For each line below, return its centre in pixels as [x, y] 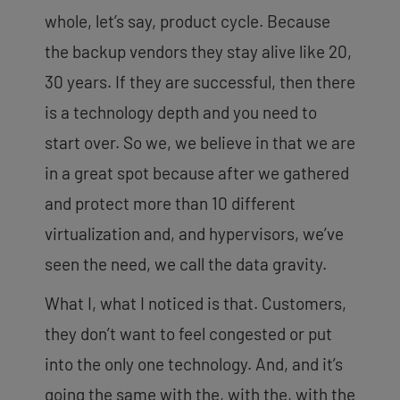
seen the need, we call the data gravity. [186, 263]
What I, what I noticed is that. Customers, [196, 303]
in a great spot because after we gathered [197, 172]
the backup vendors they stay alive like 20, [198, 51]
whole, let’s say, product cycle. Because [187, 21]
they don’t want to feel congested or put [188, 333]
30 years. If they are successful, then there [200, 81]
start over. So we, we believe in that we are [200, 142]
